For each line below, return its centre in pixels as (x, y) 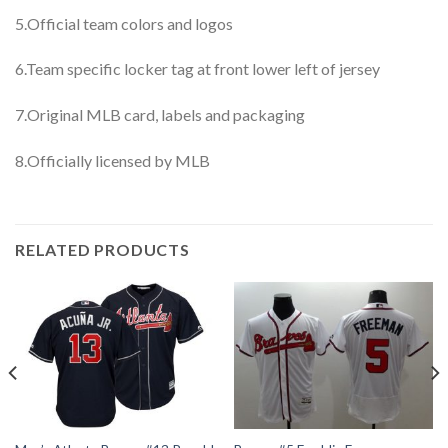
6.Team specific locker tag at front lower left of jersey (197, 69)
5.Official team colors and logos (124, 23)
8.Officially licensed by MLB (112, 161)
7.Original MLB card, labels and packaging (160, 115)
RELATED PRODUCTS (102, 249)
